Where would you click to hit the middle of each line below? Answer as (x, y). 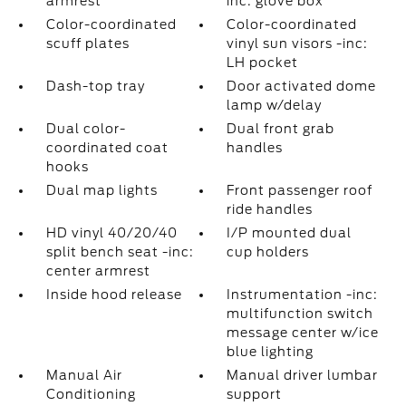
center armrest (98, 271)
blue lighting (271, 352)
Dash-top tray (95, 86)
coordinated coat (107, 148)
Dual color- (86, 129)
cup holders (268, 252)
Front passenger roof (300, 190)
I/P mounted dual (290, 233)
